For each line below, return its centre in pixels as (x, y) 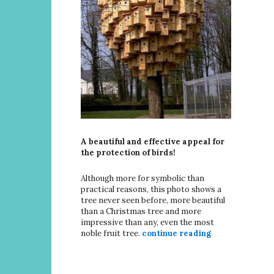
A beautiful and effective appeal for (153, 142)
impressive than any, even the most (147, 223)
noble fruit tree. (111, 234)
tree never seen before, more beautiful (153, 201)
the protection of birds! (128, 153)
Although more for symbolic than (143, 179)
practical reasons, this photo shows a (151, 190)
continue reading (176, 234)
